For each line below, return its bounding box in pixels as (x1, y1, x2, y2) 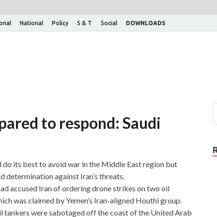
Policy (52, 19, 68, 26)
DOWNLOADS (126, 19, 165, 26)
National (20, 19, 43, 26)
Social (101, 19, 117, 26)
